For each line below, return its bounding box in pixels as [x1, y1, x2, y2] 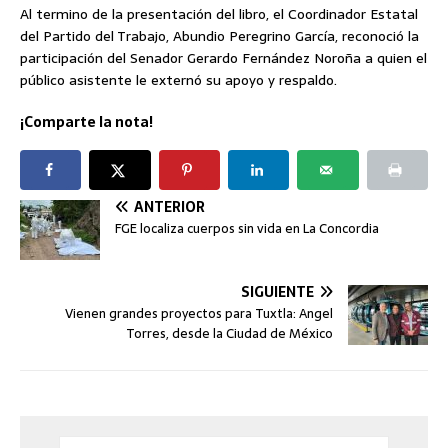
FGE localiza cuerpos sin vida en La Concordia [115, 218, 379, 240]
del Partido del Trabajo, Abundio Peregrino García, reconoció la [20, 25, 419, 48]
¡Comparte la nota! [20, 111, 153, 134]
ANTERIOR [134, 196, 205, 219]
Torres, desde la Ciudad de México [126, 323, 333, 345]
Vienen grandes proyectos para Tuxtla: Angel [65, 303, 333, 325]
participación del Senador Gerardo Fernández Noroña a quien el [20, 47, 427, 70]
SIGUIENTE [241, 281, 314, 304]
